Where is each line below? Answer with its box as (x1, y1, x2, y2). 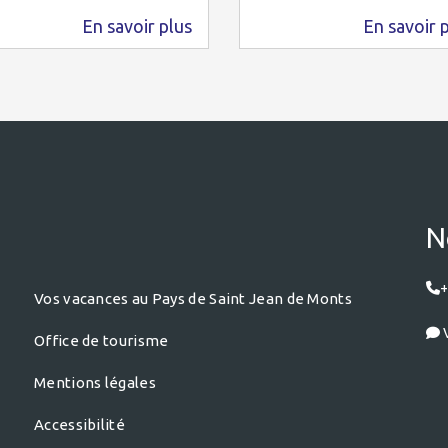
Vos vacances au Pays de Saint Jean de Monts (34, 290, 352, 307)
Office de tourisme (34, 332, 169, 349)
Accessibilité (34, 416, 125, 433)
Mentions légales (34, 374, 156, 391)
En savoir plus (82, 16, 192, 36)
